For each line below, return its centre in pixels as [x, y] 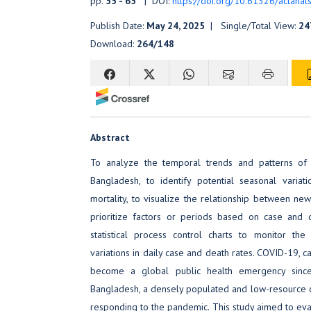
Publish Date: [118, 26]
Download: [114, 44]
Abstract [110, 137]
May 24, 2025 [176, 26]
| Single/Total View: [252, 26]
